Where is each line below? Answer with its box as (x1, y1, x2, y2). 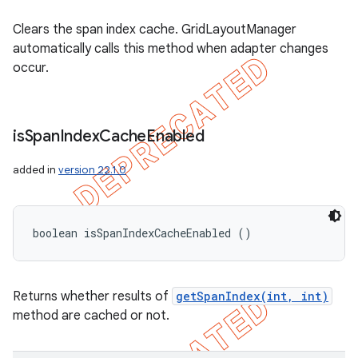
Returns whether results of (13, 288, 172, 304)
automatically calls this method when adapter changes (13, 41, 328, 57)
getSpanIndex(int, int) (176, 288, 328, 304)
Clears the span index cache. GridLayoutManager (13, 22, 296, 38)
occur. (13, 60, 49, 76)
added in (13, 163, 58, 177)
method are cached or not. (13, 308, 169, 324)
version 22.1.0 (58, 163, 126, 177)
